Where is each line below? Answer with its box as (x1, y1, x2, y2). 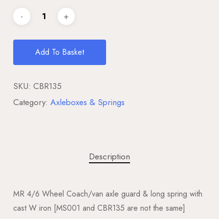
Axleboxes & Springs (50, 96, 125, 108)
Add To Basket (35, 46, 84, 58)
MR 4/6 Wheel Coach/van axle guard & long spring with (13, 188, 202, 199)
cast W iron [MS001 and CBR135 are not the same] (13, 202, 185, 214)
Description (88, 150, 130, 162)
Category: (13, 96, 50, 108)
